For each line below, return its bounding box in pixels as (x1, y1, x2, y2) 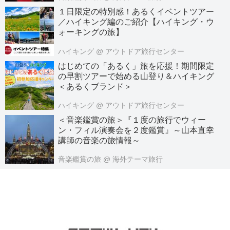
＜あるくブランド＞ (58, 82, 132, 91)
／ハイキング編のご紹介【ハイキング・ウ (58, 17, 215, 27)
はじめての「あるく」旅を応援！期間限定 (58, 61, 215, 70)
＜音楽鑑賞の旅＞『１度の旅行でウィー (58, 115, 206, 124)
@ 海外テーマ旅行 (103, 155, 163, 164)
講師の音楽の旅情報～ (58, 136, 141, 145)
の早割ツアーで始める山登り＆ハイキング (58, 71, 215, 81)
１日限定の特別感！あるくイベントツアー (58, 7, 215, 16)
